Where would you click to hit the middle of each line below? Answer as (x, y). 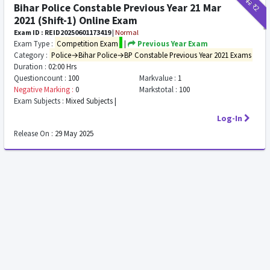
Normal (127, 32)
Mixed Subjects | (90, 101)
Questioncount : (40, 78)
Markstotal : (159, 89)
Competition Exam (87, 43)
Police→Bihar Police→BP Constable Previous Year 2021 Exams (151, 55)
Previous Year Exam (172, 43)
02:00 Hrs (62, 66)
